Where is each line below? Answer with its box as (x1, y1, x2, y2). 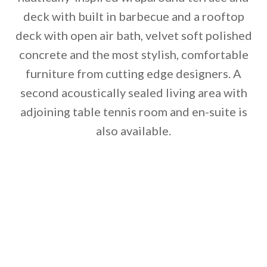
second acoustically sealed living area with (20, 85, 247, 100)
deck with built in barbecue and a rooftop (23, 9, 244, 24)
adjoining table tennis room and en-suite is (20, 104, 247, 119)
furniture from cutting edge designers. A (26, 66, 241, 81)
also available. (96, 123, 171, 138)
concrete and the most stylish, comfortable (18, 47, 249, 62)
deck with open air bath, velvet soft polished (15, 28, 252, 43)
